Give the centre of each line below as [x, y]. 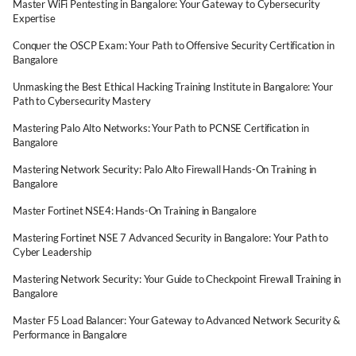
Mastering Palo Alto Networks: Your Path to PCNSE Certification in [161, 128]
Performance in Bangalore [70, 335]
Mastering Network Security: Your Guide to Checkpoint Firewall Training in [177, 279]
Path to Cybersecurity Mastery [82, 101]
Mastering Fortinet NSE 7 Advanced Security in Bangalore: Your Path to [170, 238]
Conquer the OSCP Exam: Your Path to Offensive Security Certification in [174, 45]
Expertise [34, 18]
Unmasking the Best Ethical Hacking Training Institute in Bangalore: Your [173, 87]
